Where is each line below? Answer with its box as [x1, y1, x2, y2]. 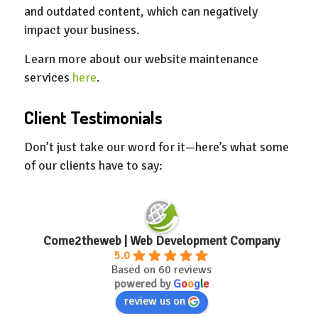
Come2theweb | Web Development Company [43, 232, 280, 248]
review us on [124, 293, 185, 308]
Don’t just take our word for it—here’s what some [23, 139, 289, 155]
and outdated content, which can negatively [23, 3, 258, 19]
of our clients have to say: [23, 158, 163, 174]
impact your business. [23, 21, 140, 38]
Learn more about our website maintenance [23, 51, 258, 67]
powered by [114, 276, 174, 291]
